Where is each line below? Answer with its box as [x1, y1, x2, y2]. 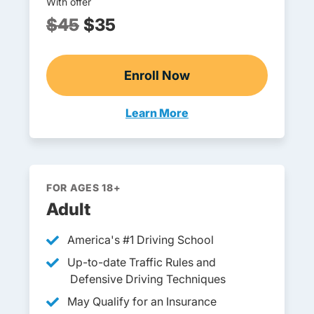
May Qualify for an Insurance [67, 294, 217, 308]
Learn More [125, 106, 189, 120]
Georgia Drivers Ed [156, 76, 270, 91]
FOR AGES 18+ [46, 182, 121, 193]
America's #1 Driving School [67, 233, 214, 247]
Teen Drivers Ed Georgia [125, 112, 272, 128]
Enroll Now [124, 68, 190, 83]
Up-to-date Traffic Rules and [67, 255, 216, 269]
